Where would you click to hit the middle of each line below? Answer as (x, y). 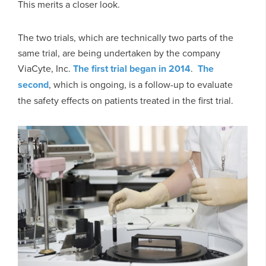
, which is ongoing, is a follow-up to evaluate (141, 84)
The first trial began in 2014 (132, 68)
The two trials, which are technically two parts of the (126, 37)
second (33, 84)
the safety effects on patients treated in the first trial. (126, 100)
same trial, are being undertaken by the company (119, 53)
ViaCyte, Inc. (45, 68)
